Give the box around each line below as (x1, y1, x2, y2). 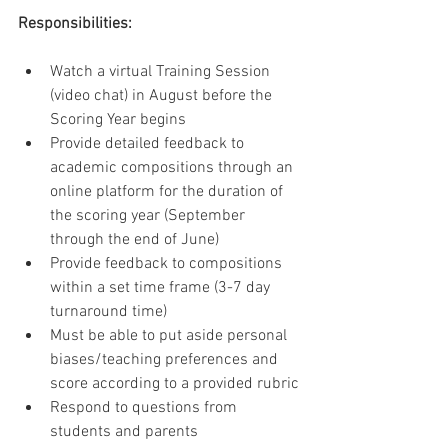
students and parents (50, 422, 198, 443)
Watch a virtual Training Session (50, 62, 274, 83)
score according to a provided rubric (50, 374, 299, 395)
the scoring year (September (50, 206, 249, 227)
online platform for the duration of (50, 182, 287, 203)
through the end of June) (50, 230, 219, 251)
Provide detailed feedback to (50, 134, 248, 155)
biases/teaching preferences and (50, 350, 282, 371)
